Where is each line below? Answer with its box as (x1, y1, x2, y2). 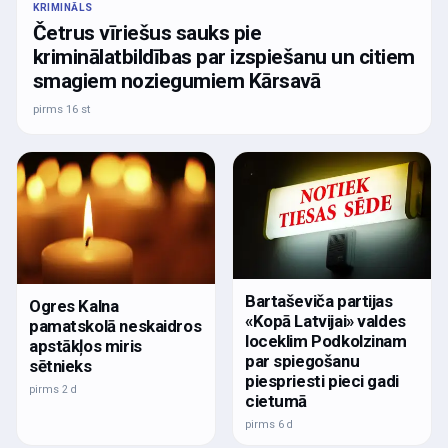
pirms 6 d (245, 417, 293, 431)
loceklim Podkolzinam (245, 330, 407, 351)
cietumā (245, 390, 308, 411)
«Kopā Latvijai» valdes (245, 310, 406, 331)
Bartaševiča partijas (245, 290, 393, 311)
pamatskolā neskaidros (29, 316, 202, 337)
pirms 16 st (33, 102, 91, 117)
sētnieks (29, 356, 92, 377)
